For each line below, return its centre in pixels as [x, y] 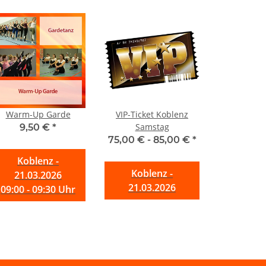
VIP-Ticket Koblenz [152, 115]
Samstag [152, 127]
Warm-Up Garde [38, 115]
